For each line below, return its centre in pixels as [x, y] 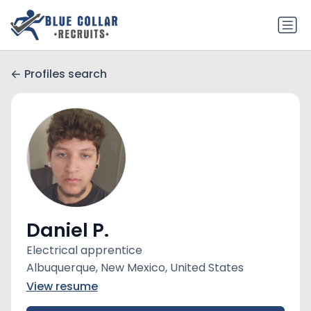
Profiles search [66, 74]
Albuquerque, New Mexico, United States [135, 268]
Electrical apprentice [84, 251]
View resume [62, 287]
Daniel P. [67, 230]
